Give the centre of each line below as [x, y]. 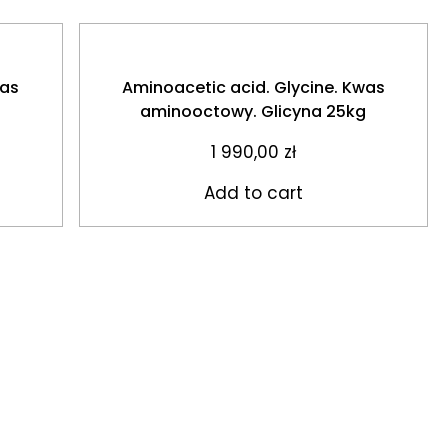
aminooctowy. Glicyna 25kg [253, 112]
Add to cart [253, 193]
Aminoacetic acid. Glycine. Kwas [253, 88]
